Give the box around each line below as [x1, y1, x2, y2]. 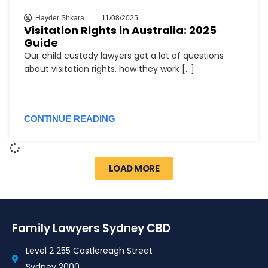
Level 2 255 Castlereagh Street [25, 244, 153, 257]
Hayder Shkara [35, 13, 84, 22]
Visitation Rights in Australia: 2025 [24, 22, 217, 38]
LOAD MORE [108, 162, 160, 175]
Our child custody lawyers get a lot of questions [24, 49, 224, 62]
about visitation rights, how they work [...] [24, 62, 194, 75]
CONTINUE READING [24, 113, 115, 124]
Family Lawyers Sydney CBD [12, 220, 170, 236]
